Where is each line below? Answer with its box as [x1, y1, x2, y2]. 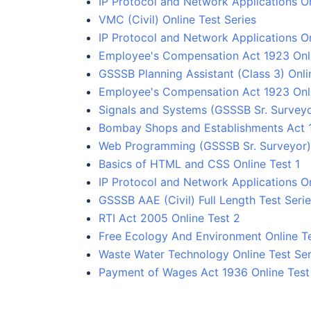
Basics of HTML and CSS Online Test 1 [99, 156, 300, 171]
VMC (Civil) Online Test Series [99, 12, 256, 26]
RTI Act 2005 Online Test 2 [99, 210, 240, 225]
